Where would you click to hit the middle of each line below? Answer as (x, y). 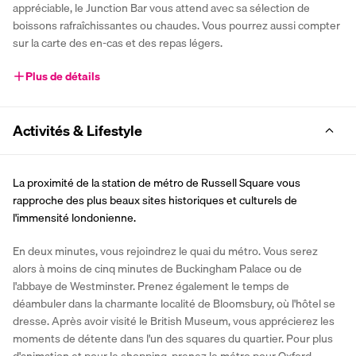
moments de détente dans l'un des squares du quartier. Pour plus (173, 339)
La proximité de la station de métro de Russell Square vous (157, 183)
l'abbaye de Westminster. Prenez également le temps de (151, 286)
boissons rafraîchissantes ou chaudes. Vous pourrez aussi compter (176, 26)
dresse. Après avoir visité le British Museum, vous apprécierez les (174, 321)
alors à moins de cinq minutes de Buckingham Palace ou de (157, 269)
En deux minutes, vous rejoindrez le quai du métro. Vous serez (165, 252)
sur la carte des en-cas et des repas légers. (118, 43)
